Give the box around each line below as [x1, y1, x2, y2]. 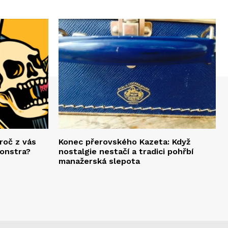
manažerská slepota [59, 156, 140, 166]
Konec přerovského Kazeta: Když [59, 137, 190, 147]
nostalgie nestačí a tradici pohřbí [59, 147, 193, 157]
